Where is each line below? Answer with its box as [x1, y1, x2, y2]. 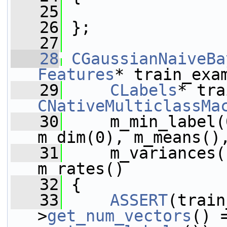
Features [37, 65, 115, 84]
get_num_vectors [47, 207, 192, 225]
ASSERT [110, 191, 168, 209]
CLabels [110, 81, 177, 99]
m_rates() [37, 160, 124, 178]
